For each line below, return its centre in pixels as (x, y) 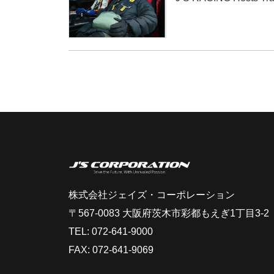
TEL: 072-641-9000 (111, 232)
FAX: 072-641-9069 (111, 250)
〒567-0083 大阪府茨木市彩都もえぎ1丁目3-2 (169, 213)
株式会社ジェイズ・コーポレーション (152, 195)
